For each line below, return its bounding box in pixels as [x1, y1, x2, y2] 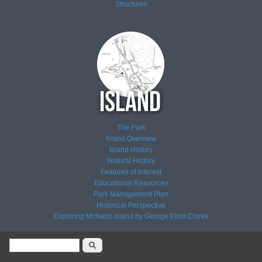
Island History [109, 146, 153, 154]
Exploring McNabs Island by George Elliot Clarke [53, 212, 209, 221]
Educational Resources [94, 179, 168, 188]
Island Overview [105, 135, 157, 143]
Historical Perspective [96, 201, 166, 210]
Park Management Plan [94, 190, 168, 199]
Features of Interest [101, 168, 161, 177]
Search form [9, 237, 85, 254]
